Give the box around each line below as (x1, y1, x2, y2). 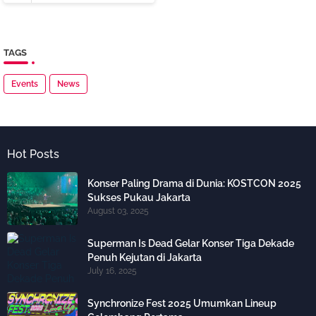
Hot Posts (7, 147, 59, 161)
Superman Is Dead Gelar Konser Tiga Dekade (87, 238, 294, 249)
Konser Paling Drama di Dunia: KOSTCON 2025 (87, 178, 301, 189)
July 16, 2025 (87, 266, 137, 276)
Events (11, 79, 38, 89)
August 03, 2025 (87, 206, 149, 216)
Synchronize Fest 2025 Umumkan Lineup (87, 298, 276, 309)
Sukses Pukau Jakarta (87, 192, 190, 203)
